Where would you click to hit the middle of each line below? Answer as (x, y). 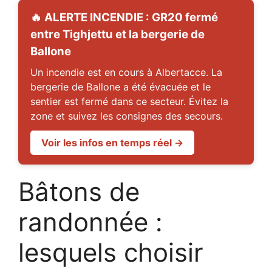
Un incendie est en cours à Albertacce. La (126, 73)
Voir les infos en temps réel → (112, 143)
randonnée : (90, 222)
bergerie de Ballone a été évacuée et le (121, 87)
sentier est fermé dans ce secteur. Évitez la (129, 102)
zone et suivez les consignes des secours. (127, 116)
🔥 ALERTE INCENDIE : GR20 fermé (124, 18)
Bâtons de (79, 192)
